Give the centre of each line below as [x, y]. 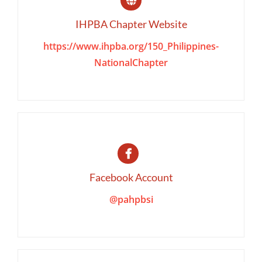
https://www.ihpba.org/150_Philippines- [131, 46]
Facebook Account [131, 177]
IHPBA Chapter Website [131, 24]
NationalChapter [131, 62]
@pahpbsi [131, 200]
